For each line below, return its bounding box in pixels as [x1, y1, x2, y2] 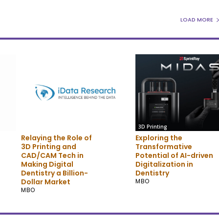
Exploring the [135, 132, 183, 143]
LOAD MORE [180, 16, 214, 24]
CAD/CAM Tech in [21, 150, 84, 160]
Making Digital [21, 159, 74, 169]
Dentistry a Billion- [21, 168, 88, 178]
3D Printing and [21, 141, 77, 152]
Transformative [135, 141, 193, 152]
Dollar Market [21, 176, 71, 187]
